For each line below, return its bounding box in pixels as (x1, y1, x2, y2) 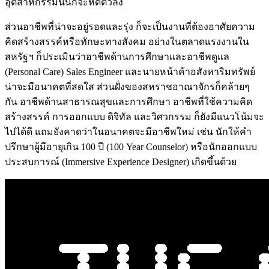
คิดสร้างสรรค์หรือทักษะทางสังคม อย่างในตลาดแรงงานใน (5, 36, 249, 47)
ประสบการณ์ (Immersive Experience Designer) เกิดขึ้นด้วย (5, 156, 237, 167)
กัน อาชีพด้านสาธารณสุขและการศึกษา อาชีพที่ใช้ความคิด (5, 96, 252, 107)
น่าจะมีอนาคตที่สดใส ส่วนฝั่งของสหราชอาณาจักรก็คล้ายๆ (5, 81, 250, 92)
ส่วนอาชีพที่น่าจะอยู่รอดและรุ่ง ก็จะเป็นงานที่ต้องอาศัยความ (5, 21, 255, 32)
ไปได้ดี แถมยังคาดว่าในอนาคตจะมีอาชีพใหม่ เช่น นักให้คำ (5, 126, 252, 137)
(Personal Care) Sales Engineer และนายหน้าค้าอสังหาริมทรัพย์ (5, 66, 255, 77)
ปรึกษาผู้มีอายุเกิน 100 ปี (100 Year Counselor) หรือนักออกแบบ (5, 141, 257, 152)
